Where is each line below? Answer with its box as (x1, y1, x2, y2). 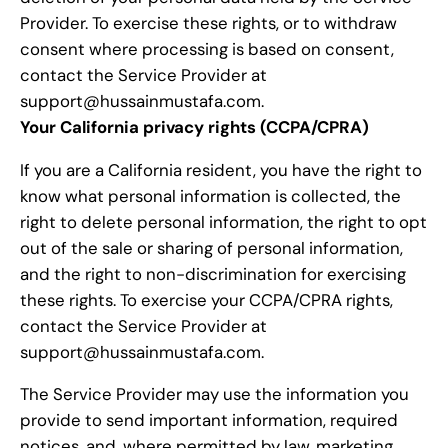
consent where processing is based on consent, (20, 37, 394, 60)
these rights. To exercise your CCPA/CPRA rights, (20, 288, 393, 311)
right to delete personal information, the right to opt (20, 210, 427, 233)
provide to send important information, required (20, 409, 398, 432)
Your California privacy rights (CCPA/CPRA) (20, 115, 369, 138)
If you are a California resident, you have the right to (20, 158, 422, 181)
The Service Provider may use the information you (20, 383, 409, 406)
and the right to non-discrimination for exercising (20, 262, 406, 285)
